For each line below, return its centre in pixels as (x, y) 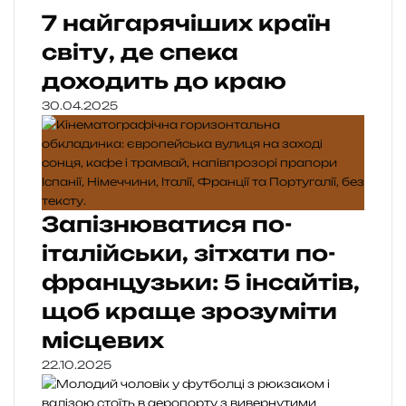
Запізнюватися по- (167, 224)
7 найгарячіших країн (186, 23)
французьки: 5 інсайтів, (201, 282)
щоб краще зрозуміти (189, 311)
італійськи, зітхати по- (188, 253)
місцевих (103, 340)
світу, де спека (140, 52)
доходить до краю (164, 81)
